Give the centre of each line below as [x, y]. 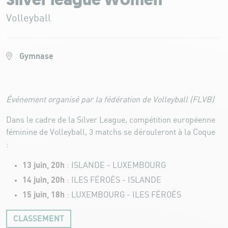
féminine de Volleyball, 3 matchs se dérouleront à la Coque [111, 132]
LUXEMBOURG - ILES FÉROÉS [126, 195]
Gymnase [35, 56]
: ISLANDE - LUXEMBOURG [115, 165]
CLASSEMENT [39, 219]
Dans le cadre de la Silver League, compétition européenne [111, 120]
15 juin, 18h [45, 195]
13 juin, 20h [44, 165]
